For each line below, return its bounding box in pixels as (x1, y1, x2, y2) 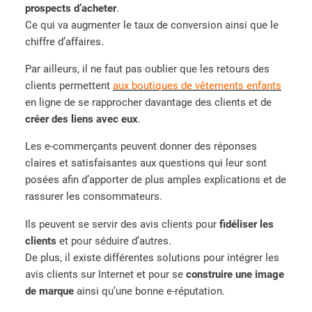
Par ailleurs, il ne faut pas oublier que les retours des (25, 63, 270, 75)
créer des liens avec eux (25, 113, 138, 125)
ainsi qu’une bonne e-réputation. (74, 284, 225, 297)
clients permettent (25, 79, 113, 92)
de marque (25, 284, 74, 297)
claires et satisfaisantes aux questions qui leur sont (25, 157, 267, 170)
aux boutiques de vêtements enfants (113, 79, 281, 92)
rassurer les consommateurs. (25, 190, 162, 203)
